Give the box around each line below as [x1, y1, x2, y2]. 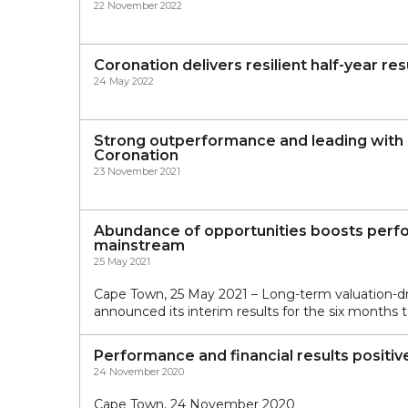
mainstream [94, 236, 185, 254]
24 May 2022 [94, 74, 154, 87]
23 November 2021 [94, 164, 180, 178]
